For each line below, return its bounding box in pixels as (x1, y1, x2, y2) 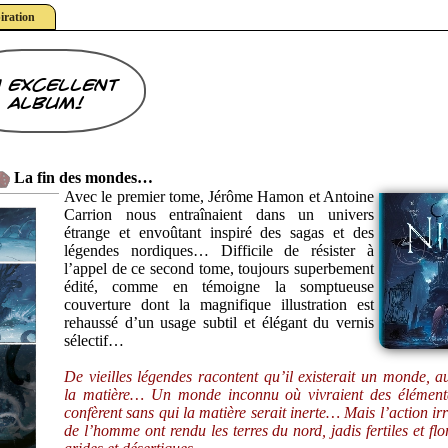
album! (6, 95, 82, 112)
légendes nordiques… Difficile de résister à (64, 242, 374, 260)
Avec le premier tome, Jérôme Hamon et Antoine (64, 188, 374, 206)
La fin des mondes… (14, 169, 153, 187)
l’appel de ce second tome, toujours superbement (64, 260, 374, 278)
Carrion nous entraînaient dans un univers (64, 206, 374, 224)
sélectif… (64, 332, 124, 350)
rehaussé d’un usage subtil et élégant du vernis (64, 314, 374, 332)
